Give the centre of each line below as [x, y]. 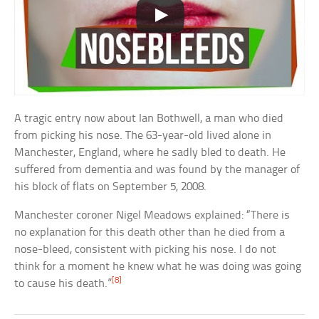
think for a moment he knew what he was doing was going [158, 266]
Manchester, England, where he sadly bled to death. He [150, 152]
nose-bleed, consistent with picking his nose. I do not [146, 249]
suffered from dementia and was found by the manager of [157, 169]
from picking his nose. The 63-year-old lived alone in [143, 135]
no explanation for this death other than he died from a [150, 232]
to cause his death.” [63, 283]
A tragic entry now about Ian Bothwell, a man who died [149, 118]
